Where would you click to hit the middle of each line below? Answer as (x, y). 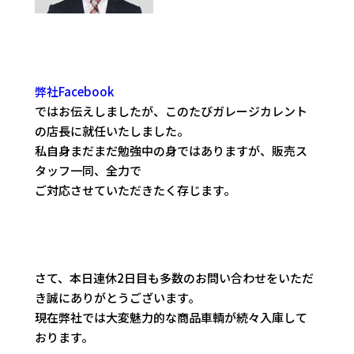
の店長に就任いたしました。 (112, 131)
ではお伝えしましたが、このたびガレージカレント (171, 111)
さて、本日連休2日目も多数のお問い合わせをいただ (175, 278)
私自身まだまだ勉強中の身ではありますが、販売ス (171, 151)
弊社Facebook (75, 92)
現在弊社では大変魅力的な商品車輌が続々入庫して (171, 318)
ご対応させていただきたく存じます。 (136, 190)
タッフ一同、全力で (88, 171)
